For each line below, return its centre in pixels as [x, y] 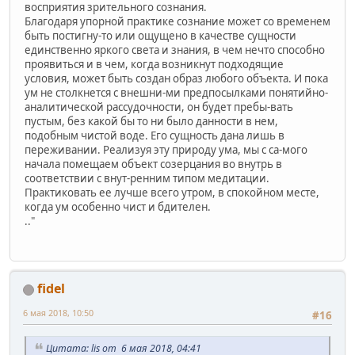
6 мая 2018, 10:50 [58, 313]
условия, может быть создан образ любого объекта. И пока [176, 78]
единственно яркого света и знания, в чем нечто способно [175, 50]
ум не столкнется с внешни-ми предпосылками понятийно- [176, 92]
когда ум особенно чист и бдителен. [118, 206]
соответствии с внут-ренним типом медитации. [147, 178]
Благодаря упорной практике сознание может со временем [177, 21]
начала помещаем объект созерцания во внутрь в [153, 164]
